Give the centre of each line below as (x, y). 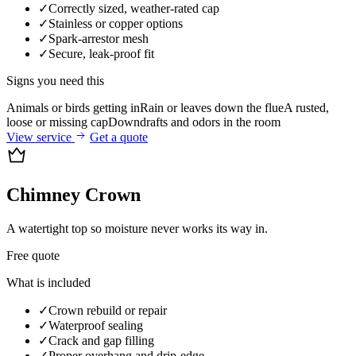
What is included (48, 282)
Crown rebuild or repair (108, 310)
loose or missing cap (57, 122)
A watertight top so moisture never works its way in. (137, 228)
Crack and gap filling (101, 340)
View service (41, 137)
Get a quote (119, 137)
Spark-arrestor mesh (99, 38)
